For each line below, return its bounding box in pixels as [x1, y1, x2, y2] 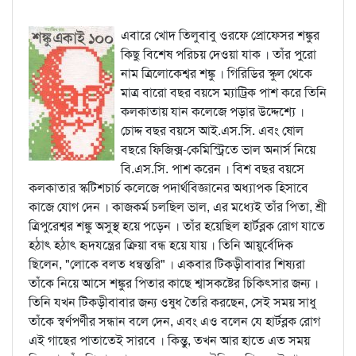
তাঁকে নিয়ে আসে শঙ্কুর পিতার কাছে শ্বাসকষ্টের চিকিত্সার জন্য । [29, 275, 319, 292]
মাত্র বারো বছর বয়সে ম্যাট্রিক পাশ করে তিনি [121, 84, 327, 101]
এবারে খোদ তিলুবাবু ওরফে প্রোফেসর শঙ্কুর [121, 27, 319, 44]
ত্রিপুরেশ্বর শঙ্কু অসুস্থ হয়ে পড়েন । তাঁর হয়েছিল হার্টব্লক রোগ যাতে [29, 218, 325, 234]
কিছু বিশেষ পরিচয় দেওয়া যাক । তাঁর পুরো [121, 46, 316, 63]
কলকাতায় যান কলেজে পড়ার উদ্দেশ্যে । [121, 103, 304, 120]
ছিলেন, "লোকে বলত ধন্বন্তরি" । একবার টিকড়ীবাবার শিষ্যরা [29, 256, 305, 273]
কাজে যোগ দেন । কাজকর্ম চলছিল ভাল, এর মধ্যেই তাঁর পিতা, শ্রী [29, 199, 327, 215]
